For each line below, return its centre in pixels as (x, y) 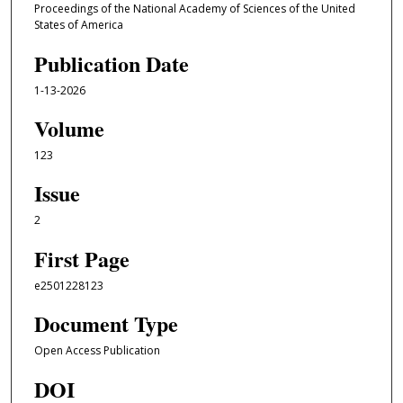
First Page (81, 258)
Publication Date (111, 63)
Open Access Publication (97, 351)
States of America (78, 25)
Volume (69, 129)
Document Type (106, 324)
